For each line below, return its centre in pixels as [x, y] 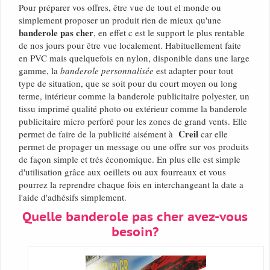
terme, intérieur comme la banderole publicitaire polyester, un [134, 96]
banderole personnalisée [107, 71]
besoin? [135, 233]
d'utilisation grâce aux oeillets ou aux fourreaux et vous [122, 172]
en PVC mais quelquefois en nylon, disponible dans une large [134, 58]
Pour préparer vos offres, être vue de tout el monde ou [120, 8]
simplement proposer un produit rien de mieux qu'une [120, 20]
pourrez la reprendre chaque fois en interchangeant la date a [131, 185]
